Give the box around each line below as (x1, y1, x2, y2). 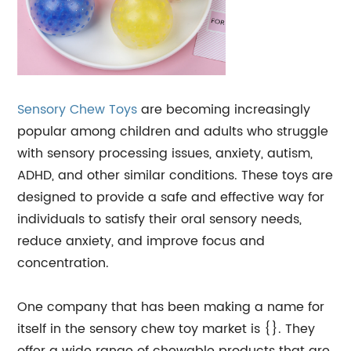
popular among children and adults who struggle (17, 121, 329, 142)
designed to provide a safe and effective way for (17, 187, 325, 208)
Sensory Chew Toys (17, 100, 138, 120)
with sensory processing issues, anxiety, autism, (17, 143, 313, 164)
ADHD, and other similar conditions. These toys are (17, 165, 334, 186)
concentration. (17, 253, 110, 273)
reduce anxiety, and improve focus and (17, 231, 266, 251)
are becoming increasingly (137, 100, 311, 120)
